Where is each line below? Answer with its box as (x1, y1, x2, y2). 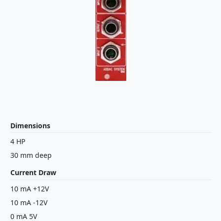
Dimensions (10, 120, 50, 130)
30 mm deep (10, 150, 52, 160)
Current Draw (10, 168, 56, 178)
